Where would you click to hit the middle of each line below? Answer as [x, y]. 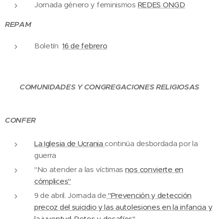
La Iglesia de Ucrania [70, 143]
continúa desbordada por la [151, 143]
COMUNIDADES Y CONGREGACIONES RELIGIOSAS [109, 87]
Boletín [48, 46]
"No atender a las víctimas [80, 169]
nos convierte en [154, 169]
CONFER [21, 120]
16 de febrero [85, 46]
